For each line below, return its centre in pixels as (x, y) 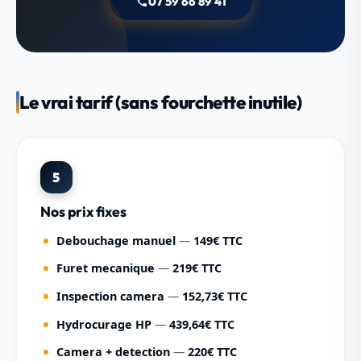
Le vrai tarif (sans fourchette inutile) (161, 102)
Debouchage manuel (116, 240)
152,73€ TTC (214, 296)
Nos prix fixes (83, 212)
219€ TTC (197, 268)
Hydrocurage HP (104, 324)
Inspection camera (110, 296)
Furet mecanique (105, 268)
